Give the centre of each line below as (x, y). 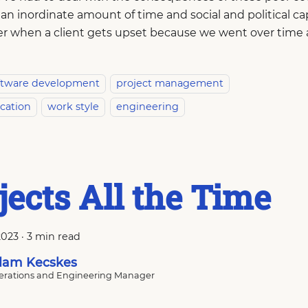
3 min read (54, 236)
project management (170, 84)
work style (74, 107)
